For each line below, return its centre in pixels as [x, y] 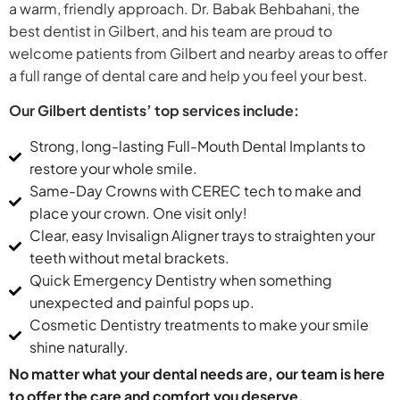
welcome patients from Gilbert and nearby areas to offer [198, 54]
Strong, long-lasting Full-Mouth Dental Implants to [197, 146]
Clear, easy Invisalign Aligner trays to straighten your [202, 235]
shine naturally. [79, 346]
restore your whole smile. [113, 168]
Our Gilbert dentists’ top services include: [154, 111]
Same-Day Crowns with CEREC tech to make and [195, 190]
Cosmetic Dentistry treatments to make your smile [199, 324]
